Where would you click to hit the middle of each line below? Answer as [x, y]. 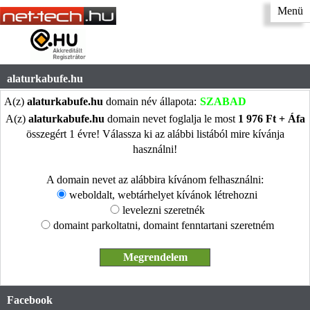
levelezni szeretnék [163, 210]
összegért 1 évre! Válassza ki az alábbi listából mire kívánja [155, 134]
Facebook [30, 300]
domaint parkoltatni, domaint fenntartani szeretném [163, 225]
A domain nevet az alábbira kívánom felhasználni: [155, 179]
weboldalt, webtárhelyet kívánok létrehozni [163, 194]
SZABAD [223, 101]
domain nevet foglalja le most [171, 118]
